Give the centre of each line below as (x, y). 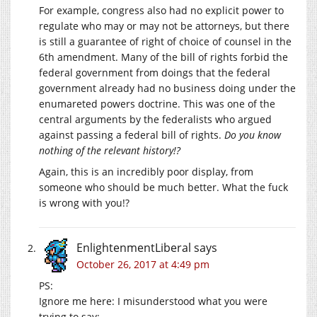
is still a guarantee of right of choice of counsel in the (165, 41)
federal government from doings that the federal (155, 72)
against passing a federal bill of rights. (132, 134)
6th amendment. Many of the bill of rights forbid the (163, 57)
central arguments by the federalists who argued (155, 119)
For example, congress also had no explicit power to (161, 10)
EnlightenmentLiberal (134, 247)
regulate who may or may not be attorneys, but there (164, 25)
